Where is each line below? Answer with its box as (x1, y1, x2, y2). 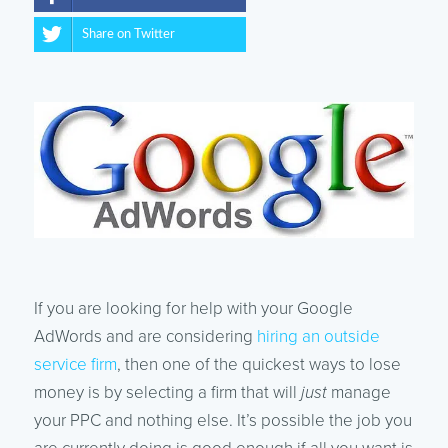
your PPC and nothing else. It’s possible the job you (33, 410, 412, 432)
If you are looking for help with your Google (33, 298, 353, 320)
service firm (33, 354, 117, 376)
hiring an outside (256, 326, 380, 348)
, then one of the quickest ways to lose (116, 354, 401, 376)
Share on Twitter (81, 27, 175, 41)
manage (326, 382, 391, 404)
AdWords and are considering (33, 326, 257, 348)
